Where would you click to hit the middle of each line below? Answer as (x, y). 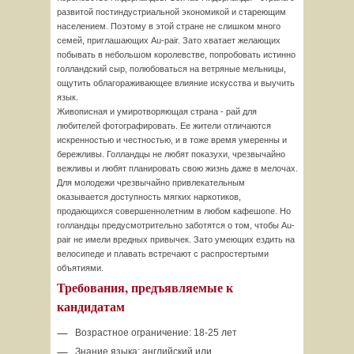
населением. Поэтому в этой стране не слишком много (169, 26)
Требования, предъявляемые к (145, 287)
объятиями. (80, 268)
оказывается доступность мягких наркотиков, (149, 197)
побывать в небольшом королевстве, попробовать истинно (176, 55)
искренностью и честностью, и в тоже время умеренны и (172, 140)
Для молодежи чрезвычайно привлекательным (151, 183)
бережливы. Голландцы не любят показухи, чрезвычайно (171, 154)
